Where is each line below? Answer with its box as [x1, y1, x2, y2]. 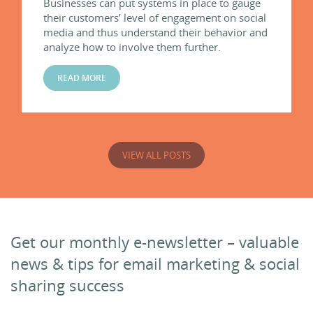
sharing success [10, 274, 124, 296]
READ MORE [57, 71, 106, 84]
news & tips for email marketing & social [10, 252, 300, 274]
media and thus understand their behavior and [43, 24, 268, 39]
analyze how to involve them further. [43, 39, 221, 54]
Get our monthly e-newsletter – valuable [10, 231, 299, 252]
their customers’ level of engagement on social [43, 10, 266, 24]
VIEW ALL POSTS [122, 148, 191, 161]
